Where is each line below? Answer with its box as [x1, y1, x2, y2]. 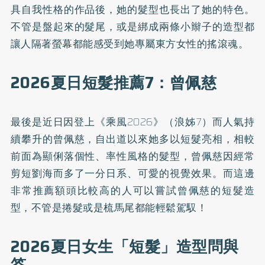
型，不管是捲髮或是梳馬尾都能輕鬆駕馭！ [10, 200, 208, 215]
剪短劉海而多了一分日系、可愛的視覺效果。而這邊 [10, 166, 255, 181]
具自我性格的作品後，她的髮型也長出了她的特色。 [10, 2, 255, 17]
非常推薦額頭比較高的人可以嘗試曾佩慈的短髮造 [10, 183, 255, 198]
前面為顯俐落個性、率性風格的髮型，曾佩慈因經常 [10, 148, 255, 164]
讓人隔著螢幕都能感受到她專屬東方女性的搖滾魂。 [10, 36, 249, 51]
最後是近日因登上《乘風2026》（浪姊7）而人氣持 [10, 114, 255, 130]
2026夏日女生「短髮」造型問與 [10, 234, 239, 259]
